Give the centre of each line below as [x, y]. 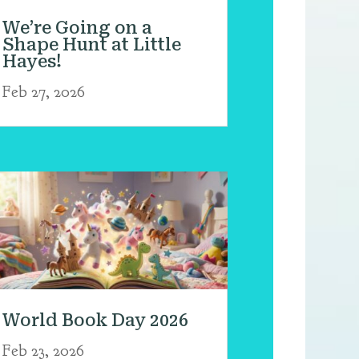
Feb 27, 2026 [43, 91]
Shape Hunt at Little [91, 44]
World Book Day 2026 [95, 320]
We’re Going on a [77, 28]
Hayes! [32, 61]
